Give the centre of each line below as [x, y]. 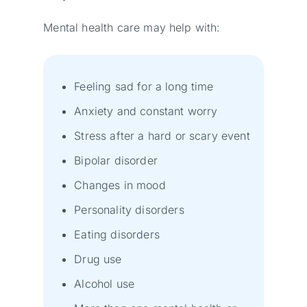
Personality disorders [129, 209]
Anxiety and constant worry [146, 111]
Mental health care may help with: [132, 27]
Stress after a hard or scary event [162, 135]
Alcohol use [105, 283]
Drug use [98, 259]
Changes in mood [120, 185]
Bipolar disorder [116, 160]
